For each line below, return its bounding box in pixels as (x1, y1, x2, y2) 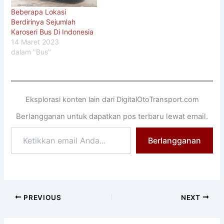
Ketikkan (10, 127, 39, 136)
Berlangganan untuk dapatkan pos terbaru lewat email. (16, 111, 208, 121)
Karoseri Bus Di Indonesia (11, 27, 94, 36)
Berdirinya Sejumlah (11, 17, 76, 26)
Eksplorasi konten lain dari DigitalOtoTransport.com (25, 94, 199, 104)
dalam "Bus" (11, 47, 51, 56)
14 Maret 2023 (11, 37, 59, 46)
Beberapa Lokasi (11, 7, 66, 16)
